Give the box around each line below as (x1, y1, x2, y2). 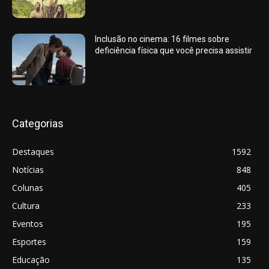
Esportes (12, 235, 46, 247)
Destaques (12, 145, 54, 157)
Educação (12, 253, 50, 265)
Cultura (12, 199, 40, 211)
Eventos (12, 217, 43, 229)
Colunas (12, 181, 43, 193)
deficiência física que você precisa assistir (95, 45, 253, 55)
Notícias (12, 163, 44, 175)
